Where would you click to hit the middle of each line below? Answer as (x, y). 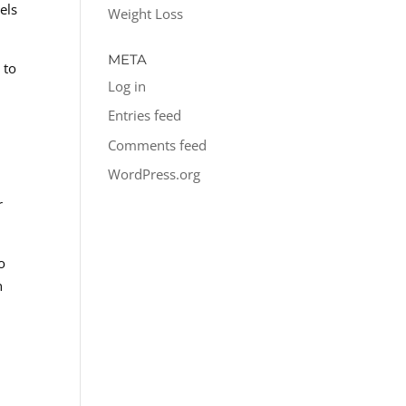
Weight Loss (146, 13)
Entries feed (145, 115)
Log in (127, 86)
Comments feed (158, 145)
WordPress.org (155, 174)
